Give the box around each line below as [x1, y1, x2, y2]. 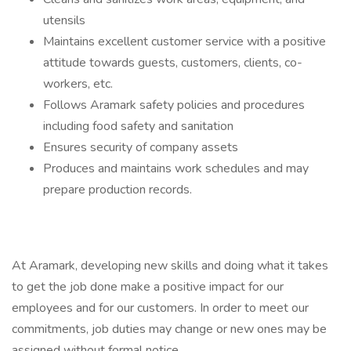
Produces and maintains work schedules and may [43, 160, 309, 177]
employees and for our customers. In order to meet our [12, 299, 309, 317]
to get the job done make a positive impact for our [12, 278, 284, 295]
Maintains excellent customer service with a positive [43, 33, 326, 50]
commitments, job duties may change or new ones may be [12, 320, 327, 338]
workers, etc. [43, 75, 113, 92]
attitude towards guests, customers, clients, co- [43, 54, 302, 71]
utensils [43, 12, 85, 29]
